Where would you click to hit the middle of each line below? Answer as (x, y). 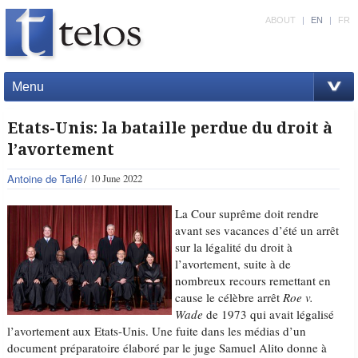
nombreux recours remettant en (253, 280)
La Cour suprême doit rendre (247, 213)
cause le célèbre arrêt (229, 297)
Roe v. (298, 297)
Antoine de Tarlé (45, 179)
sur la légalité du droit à (234, 247)
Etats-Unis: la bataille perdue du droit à (170, 128)
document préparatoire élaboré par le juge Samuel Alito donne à (167, 348)
